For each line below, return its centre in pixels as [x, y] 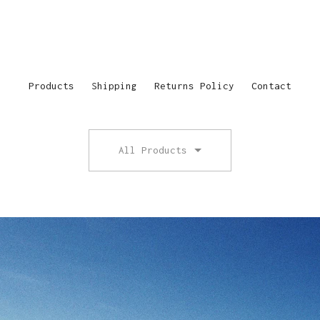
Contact [271, 86]
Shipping [114, 86]
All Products [153, 150]
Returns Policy [194, 86]
